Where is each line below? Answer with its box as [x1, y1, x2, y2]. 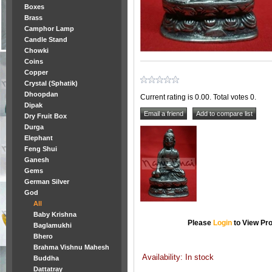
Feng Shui [24, 145, 57, 152]
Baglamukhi [33, 222, 72, 229]
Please [187, 218, 213, 227]
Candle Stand [24, 36, 67, 43]
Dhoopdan [24, 90, 58, 98]
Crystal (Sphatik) [24, 80, 78, 87]
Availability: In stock [142, 252, 214, 262]
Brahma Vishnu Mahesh [33, 243, 109, 251]
